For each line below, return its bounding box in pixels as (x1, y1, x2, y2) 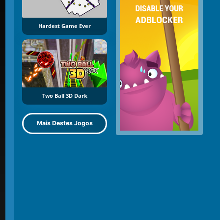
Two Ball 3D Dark (42, 92, 87, 99)
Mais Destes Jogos (36, 119, 93, 127)
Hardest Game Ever (38, 23, 91, 30)
